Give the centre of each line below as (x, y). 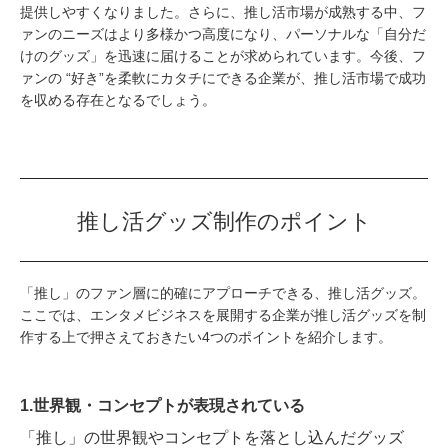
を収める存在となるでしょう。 (118, 100)
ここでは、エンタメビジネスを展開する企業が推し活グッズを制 (223, 315)
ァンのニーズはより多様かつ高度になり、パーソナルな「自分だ (223, 34)
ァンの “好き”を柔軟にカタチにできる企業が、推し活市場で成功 (223, 78)
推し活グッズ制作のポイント (224, 221)
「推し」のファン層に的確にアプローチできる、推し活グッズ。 (223, 293)
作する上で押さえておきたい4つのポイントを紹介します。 (206, 337)
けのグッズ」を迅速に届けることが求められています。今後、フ (223, 56)
